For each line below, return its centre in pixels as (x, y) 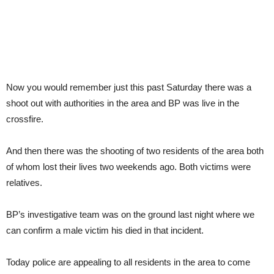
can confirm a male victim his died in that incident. (105, 231)
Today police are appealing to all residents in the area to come (128, 262)
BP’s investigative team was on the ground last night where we (130, 215)
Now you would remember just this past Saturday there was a (129, 87)
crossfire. (25, 119)
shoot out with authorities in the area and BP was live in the (123, 103)
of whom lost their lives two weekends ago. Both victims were (128, 167)
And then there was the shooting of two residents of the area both (135, 151)
